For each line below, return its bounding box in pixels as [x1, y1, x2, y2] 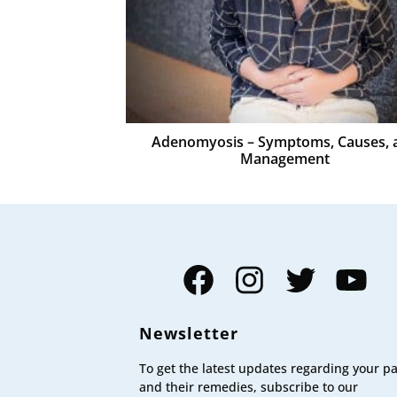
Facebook [179, 269, 235, 287]
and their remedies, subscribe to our [139, 378, 358, 395]
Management [240, 149, 331, 169]
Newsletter [139, 322, 238, 344]
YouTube [332, 269, 385, 287]
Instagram [230, 269, 292, 287]
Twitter [281, 269, 323, 287]
